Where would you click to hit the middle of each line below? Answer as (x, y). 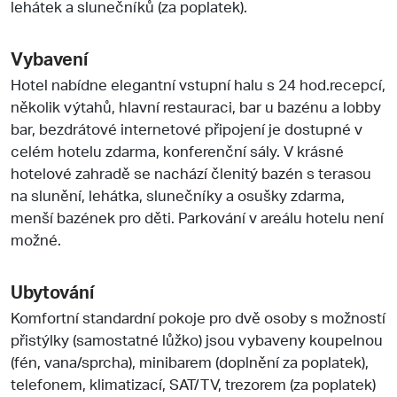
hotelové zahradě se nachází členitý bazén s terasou (191, 172)
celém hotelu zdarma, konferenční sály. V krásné (177, 150)
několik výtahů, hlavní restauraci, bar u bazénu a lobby (196, 106)
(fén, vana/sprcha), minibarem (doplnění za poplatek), (190, 361)
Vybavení (49, 58)
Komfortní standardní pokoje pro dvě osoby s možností (198, 317)
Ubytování (52, 291)
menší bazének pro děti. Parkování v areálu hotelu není (197, 217)
